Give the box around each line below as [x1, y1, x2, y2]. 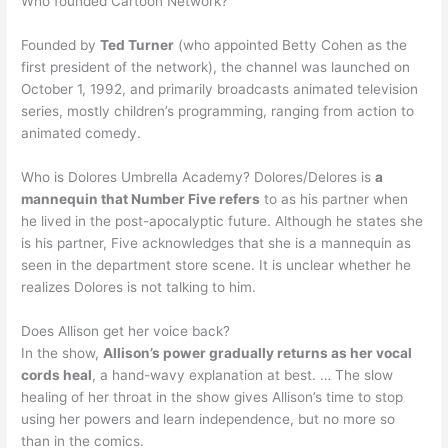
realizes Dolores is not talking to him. [21, 279, 257, 296]
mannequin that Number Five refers [21, 191, 261, 208]
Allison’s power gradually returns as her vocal [103, 345, 413, 362]
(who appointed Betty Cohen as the [174, 37, 408, 54]
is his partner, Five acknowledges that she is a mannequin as [21, 235, 412, 252]
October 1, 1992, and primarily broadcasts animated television [21, 81, 419, 98]
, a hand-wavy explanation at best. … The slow [92, 367, 394, 384]
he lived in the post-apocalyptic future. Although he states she [21, 213, 424, 230]
